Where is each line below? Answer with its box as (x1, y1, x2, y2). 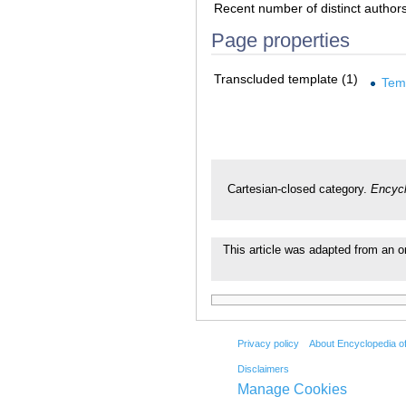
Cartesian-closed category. (227, 183, 371, 197)
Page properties (211, 28, 350, 52)
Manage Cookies (237, 381, 347, 397)
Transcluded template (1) (214, 71, 358, 86)
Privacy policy (237, 338, 299, 350)
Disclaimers (237, 362, 289, 374)
